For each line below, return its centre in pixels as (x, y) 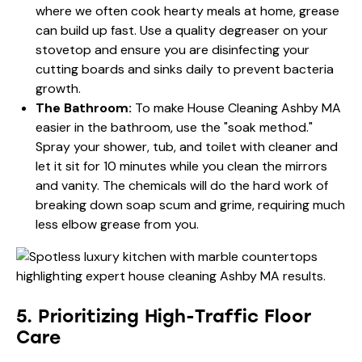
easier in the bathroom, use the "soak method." (174, 127)
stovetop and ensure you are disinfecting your (173, 49)
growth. (58, 88)
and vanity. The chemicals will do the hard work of (182, 185)
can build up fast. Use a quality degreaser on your (182, 30)
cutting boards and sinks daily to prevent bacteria (185, 69)
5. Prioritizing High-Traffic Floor (164, 316)
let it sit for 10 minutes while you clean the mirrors (181, 166)
